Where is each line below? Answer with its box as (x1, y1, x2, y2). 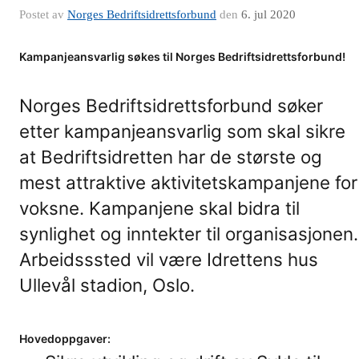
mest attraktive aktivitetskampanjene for (19, 171, 357, 193)
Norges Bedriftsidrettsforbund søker (19, 95, 323, 116)
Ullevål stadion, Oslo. (19, 274, 195, 296)
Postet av (19, 8, 67, 21)
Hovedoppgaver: (19, 332, 111, 345)
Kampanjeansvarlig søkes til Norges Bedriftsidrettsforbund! (19, 50, 345, 63)
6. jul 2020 (241, 8, 296, 21)
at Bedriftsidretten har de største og (19, 146, 322, 167)
